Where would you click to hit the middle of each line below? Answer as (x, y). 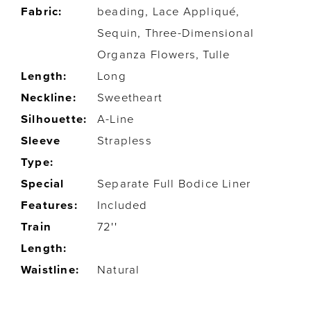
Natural (119, 270)
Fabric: (42, 12)
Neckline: (49, 98)
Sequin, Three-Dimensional (176, 34)
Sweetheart (130, 98)
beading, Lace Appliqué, (169, 12)
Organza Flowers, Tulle (164, 55)
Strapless (125, 141)
